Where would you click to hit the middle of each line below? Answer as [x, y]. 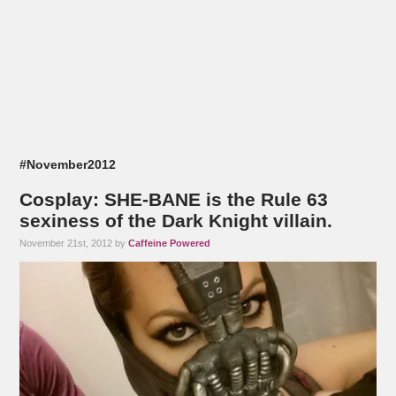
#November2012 [68, 165]
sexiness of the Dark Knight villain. [176, 221]
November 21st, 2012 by [74, 244]
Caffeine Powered [170, 244]
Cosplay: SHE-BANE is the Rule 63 [174, 200]
